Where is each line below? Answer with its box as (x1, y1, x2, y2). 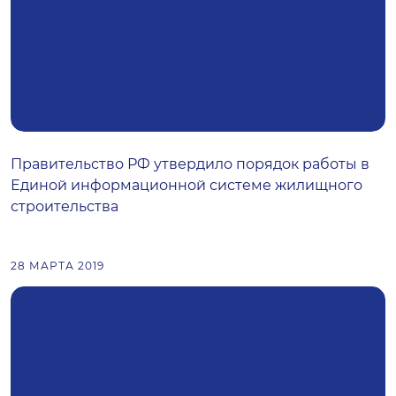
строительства (11, 198, 118, 215)
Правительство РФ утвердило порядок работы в (11, 156, 369, 172)
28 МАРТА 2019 (11, 259, 104, 272)
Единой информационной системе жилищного (11, 177, 362, 194)
